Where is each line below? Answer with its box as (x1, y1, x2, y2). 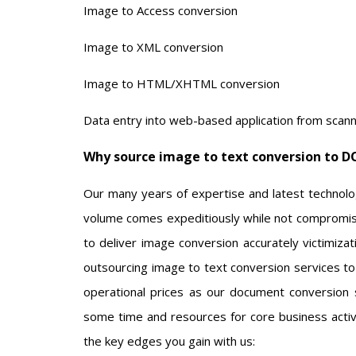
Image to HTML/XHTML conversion (83, 75, 280, 91)
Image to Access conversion (83, 2, 238, 18)
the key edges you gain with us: (83, 333, 255, 349)
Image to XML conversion (83, 39, 223, 55)
